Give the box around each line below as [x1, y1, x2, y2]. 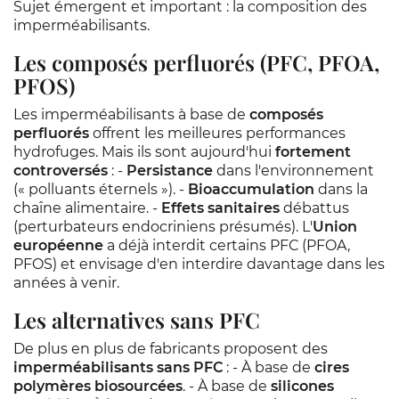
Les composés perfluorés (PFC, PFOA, [13, 48, 379, 77]
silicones [271, 378, 334, 395]
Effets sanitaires [161, 199, 280, 216]
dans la [314, 181, 368, 198]
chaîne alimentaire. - [13, 199, 161, 216]
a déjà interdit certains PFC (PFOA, [103, 237, 350, 254]
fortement [275, 143, 351, 160]
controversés [13, 162, 108, 179]
